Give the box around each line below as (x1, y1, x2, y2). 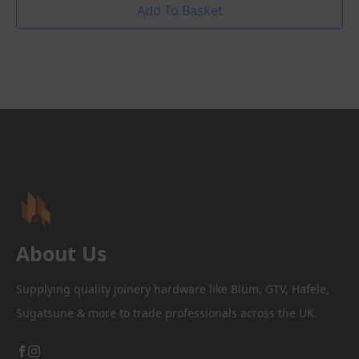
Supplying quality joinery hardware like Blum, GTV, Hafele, (16, 281, 329, 297)
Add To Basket (136, 2, 223, 20)
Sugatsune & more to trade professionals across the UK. (16, 305, 317, 321)
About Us (16, 240, 107, 268)
